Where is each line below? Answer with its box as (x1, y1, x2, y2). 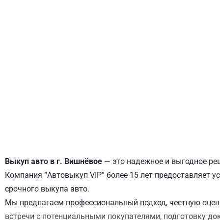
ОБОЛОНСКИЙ (178, 72, 218, 80)
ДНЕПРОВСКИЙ (44, 72, 88, 80)
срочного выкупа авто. (5, 184, 89, 193)
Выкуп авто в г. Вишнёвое (5, 157, 102, 166)
